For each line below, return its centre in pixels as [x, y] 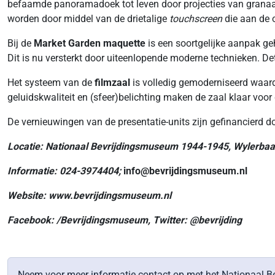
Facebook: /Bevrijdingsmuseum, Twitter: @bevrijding [125, 220]
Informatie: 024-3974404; [65, 171]
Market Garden [66, 43]
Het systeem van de [51, 83]
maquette [126, 43]
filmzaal [112, 83]
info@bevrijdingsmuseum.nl [185, 171]
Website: [28, 196]
